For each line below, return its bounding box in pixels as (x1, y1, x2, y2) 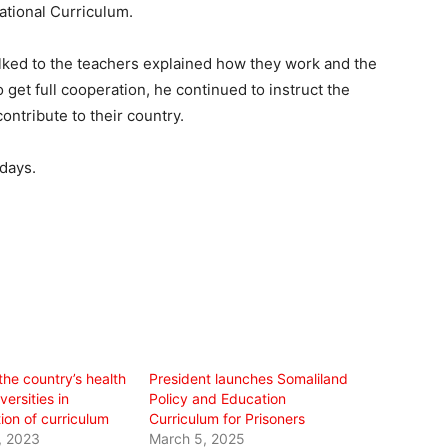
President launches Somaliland (149, 369, 349, 387)
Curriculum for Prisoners (149, 409, 306, 427)
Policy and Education (149, 389, 287, 407)
